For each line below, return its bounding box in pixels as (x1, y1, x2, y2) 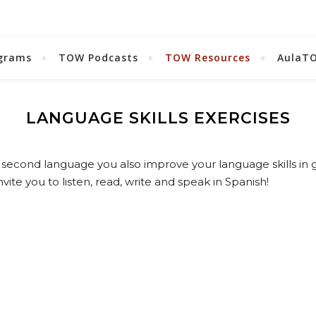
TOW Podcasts (59, 51, 138, 64)
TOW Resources (165, 51, 250, 64)
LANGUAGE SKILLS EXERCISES (25, 109, 291, 128)
